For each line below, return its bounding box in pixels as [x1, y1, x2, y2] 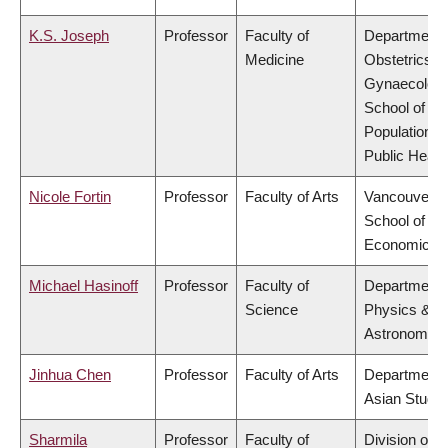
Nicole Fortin [29, 188, 111, 206]
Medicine [245, 51, 304, 69]
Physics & [364, 301, 431, 319]
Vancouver [364, 188, 434, 206]
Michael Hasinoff [29, 277, 138, 295]
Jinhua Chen [29, 366, 111, 384]
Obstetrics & [364, 51, 446, 69]
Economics [364, 236, 438, 254]
